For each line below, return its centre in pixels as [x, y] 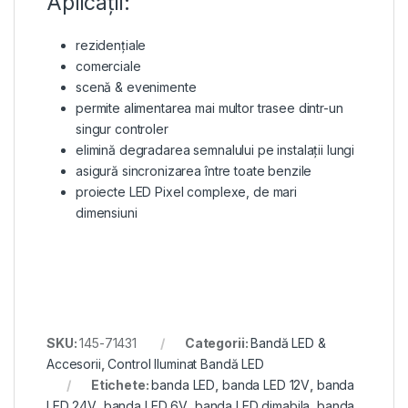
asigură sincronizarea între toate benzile [194, 170]
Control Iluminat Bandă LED [186, 363]
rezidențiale [111, 45]
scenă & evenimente [136, 87]
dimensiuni [107, 212]
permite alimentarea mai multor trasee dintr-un [209, 107]
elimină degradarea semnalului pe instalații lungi [215, 149]
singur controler [122, 128]
